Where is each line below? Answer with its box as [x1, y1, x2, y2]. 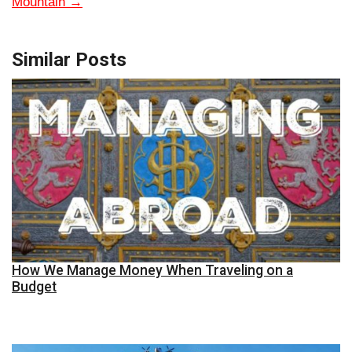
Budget [12, 279, 57, 295]
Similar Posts [12, 49, 126, 71]
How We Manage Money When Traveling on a [12, 262, 293, 279]
